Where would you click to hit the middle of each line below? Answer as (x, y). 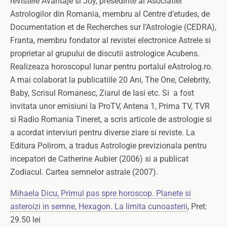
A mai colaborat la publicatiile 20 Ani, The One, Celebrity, (110, 80)
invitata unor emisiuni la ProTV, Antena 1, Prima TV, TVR (110, 106)
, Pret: (197, 206)
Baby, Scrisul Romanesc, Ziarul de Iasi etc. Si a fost (102, 93)
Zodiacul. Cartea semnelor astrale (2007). (84, 172)
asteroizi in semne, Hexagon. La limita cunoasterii (99, 206)
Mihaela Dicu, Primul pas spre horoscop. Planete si (101, 193)
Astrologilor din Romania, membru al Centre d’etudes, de (110, 14)
